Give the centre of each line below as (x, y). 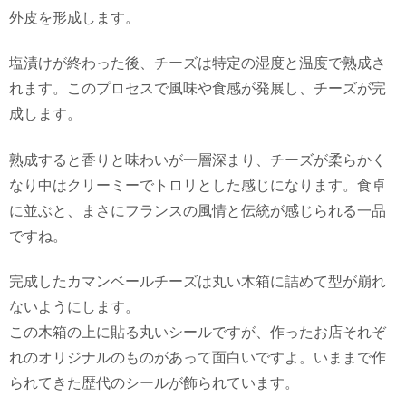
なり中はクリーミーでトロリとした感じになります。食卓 (198, 185)
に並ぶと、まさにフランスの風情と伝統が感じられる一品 (198, 210)
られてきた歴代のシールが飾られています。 (154, 383)
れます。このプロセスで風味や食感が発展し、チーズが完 (198, 89)
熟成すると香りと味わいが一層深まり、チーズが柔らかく (198, 159)
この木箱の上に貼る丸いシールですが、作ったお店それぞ (198, 333)
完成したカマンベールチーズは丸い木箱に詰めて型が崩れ (198, 282)
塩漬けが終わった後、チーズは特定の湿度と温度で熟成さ (198, 63)
